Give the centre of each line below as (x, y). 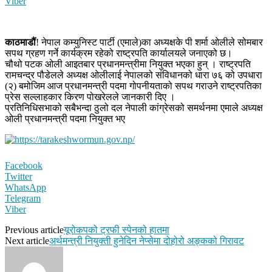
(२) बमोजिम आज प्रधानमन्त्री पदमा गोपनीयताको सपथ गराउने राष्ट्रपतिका (133, 86)
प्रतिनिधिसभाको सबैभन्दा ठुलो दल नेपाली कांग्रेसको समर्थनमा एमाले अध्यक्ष (134, 107)
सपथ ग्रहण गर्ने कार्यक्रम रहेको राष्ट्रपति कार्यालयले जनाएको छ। (119, 53)
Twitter (19, 176)
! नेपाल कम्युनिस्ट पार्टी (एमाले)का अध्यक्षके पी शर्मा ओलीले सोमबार (149, 42)
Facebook (24, 165)
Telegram (23, 198)
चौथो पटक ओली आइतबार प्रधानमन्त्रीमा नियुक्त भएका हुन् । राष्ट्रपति (128, 64)
